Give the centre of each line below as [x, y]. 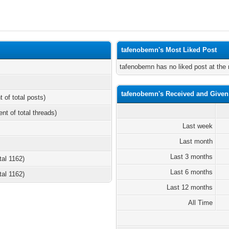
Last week [198, 126]
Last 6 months [192, 172]
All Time [201, 203]
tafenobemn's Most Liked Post [169, 50]
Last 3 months [192, 157]
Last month [196, 141]
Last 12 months [190, 187]
